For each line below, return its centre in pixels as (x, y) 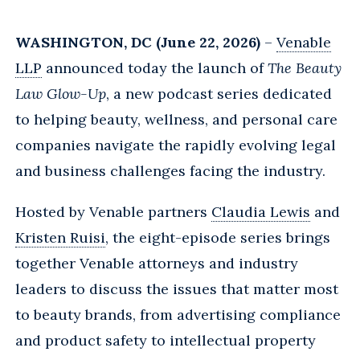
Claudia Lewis (261, 211)
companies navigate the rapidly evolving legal (176, 145)
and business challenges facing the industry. (170, 170)
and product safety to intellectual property (166, 340)
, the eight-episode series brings (218, 237)
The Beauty (305, 67)
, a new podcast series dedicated (219, 93)
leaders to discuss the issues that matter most (177, 288)
